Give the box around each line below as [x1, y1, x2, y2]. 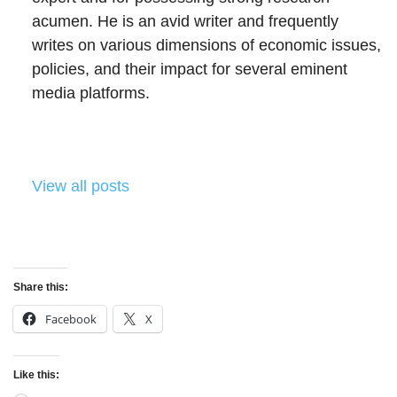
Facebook [45, 311, 97, 328]
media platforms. [32, 84, 150, 103]
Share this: [13, 281, 68, 294]
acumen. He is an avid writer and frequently [32, 12, 339, 31]
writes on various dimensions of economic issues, [32, 36, 381, 55]
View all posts [32, 177, 129, 196]
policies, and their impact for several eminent [32, 60, 347, 79]
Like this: [13, 369, 59, 382]
